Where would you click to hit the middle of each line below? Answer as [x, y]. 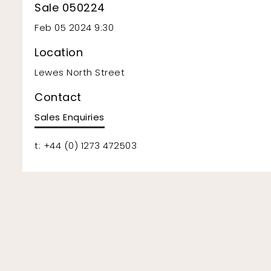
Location [59, 52]
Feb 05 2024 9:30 [74, 27]
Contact [58, 97]
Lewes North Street [80, 72]
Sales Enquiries [70, 117]
